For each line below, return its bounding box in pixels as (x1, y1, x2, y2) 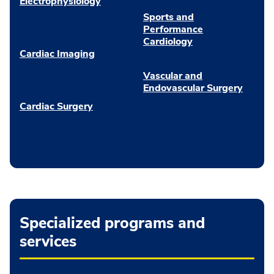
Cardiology (143, 34, 193, 48)
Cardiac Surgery (20, 99, 93, 113)
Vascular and (143, 68, 202, 83)
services (20, 231, 76, 252)
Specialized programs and (20, 212, 205, 234)
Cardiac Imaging (20, 46, 95, 61)
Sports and (143, 10, 194, 24)
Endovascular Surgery (143, 81, 243, 95)
